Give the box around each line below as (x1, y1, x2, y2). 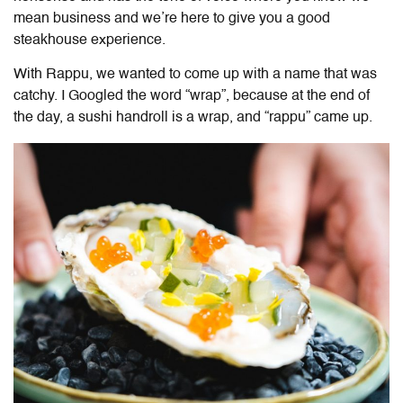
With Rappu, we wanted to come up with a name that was (13, 67, 377, 83)
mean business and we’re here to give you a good (13, 12, 330, 27)
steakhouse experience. (13, 33, 166, 49)
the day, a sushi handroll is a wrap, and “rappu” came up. (13, 111, 376, 126)
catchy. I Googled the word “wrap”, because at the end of (13, 89, 370, 104)
